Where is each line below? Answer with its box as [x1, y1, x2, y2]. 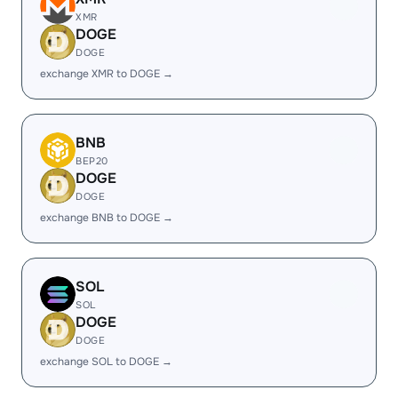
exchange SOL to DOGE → [40, 354, 172, 369]
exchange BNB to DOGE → [40, 211, 173, 225]
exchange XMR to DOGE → [40, 67, 173, 81]
